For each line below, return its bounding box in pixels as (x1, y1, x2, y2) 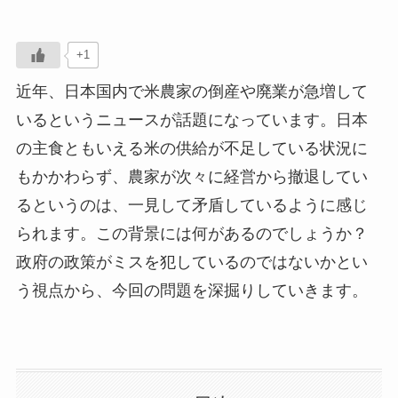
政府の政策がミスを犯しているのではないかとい (15, 252, 368, 271)
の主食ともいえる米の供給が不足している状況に (15, 139, 368, 157)
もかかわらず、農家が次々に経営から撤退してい (15, 167, 368, 186)
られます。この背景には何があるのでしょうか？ (15, 224, 368, 243)
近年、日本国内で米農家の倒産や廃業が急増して (15, 82, 368, 100)
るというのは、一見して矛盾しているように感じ (15, 195, 368, 214)
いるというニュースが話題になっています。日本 (15, 110, 368, 129)
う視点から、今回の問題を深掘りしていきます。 (15, 281, 368, 299)
